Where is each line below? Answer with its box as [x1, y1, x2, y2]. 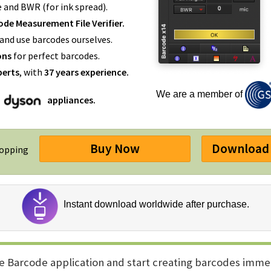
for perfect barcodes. [11, 49, 100, 62]
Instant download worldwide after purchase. [61, 198, 249, 209]
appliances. [45, 94, 96, 106]
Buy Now [90, 140, 140, 157]
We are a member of [155, 89, 245, 100]
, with [19, 65, 44, 78]
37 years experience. [44, 65, 129, 78]
